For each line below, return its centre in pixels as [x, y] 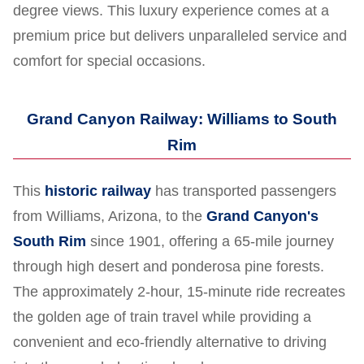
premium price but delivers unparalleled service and [180, 36]
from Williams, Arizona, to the [110, 217]
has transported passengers [244, 191]
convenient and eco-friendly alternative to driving [170, 342]
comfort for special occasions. [109, 61]
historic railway [98, 191]
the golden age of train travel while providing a [162, 317]
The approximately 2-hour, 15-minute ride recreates [179, 292]
